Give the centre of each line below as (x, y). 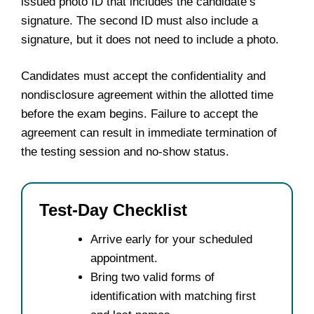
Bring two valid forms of (152, 277)
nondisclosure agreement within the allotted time (147, 95)
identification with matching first (173, 296)
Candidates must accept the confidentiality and (143, 76)
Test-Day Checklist (113, 210)
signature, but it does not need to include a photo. (150, 39)
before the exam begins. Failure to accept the (139, 114)
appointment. (124, 258)
